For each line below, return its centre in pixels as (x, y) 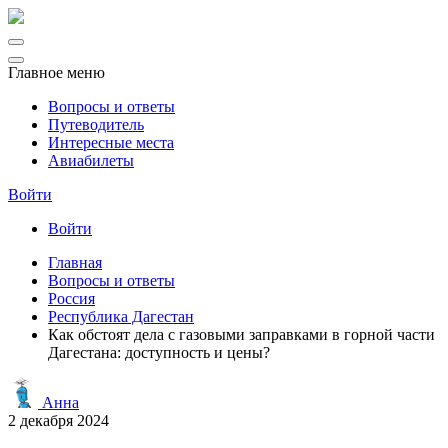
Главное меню (56, 72)
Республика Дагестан (121, 316)
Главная (75, 262)
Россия (71, 298)
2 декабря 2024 (58, 420)
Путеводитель (96, 124)
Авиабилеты (91, 160)
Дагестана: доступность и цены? (159, 352)
